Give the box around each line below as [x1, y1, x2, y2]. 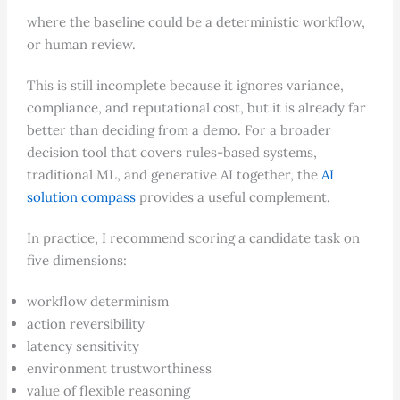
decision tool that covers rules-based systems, [26, 143, 317, 161]
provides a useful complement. [135, 187, 330, 205]
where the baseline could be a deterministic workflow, [26, 12, 365, 30]
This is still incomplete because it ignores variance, [26, 76, 344, 94]
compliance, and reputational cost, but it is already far [26, 98, 366, 116]
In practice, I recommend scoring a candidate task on [26, 229, 360, 246]
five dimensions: [26, 251, 127, 269]
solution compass [26, 187, 136, 205]
